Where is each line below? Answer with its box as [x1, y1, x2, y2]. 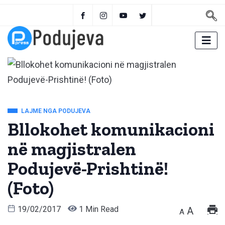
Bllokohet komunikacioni [8, 119, 214, 141]
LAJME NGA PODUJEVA [21, 107, 90, 115]
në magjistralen [8, 138, 136, 160]
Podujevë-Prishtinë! [8, 158, 168, 180]
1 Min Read [77, 204, 119, 214]
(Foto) [8, 177, 54, 199]
